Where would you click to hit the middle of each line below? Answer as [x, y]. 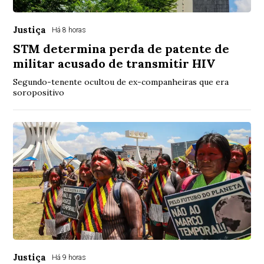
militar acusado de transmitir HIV [114, 63]
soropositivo [39, 92]
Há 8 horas [69, 30]
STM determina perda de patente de [121, 48]
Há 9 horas [69, 257]
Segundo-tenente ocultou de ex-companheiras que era [121, 82]
